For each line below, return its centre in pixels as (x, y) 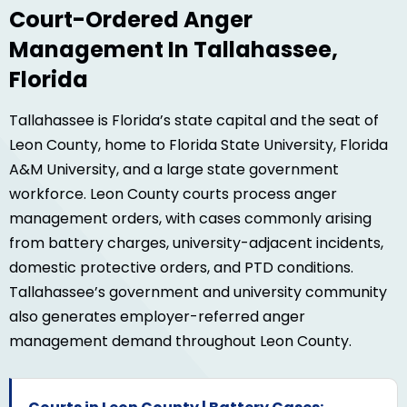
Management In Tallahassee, (174, 50)
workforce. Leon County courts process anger (173, 194)
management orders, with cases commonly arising (190, 219)
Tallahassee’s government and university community (198, 293)
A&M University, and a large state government (174, 170)
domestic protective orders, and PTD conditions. (181, 268)
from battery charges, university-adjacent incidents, (196, 243)
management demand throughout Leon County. (180, 342)
